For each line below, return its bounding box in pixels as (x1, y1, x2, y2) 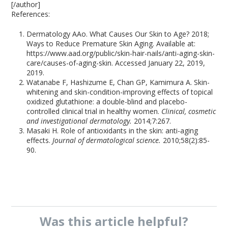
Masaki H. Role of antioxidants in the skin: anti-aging (26, 126, 198, 135)
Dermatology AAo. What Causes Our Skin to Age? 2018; (26, 29, 210, 39)
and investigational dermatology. (26, 116, 134, 126)
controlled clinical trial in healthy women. (26, 106, 162, 116)
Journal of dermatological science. (52, 135, 163, 145)
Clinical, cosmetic (161, 106, 216, 116)
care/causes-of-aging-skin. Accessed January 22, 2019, (26, 58, 206, 68)
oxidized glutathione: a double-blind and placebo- (26, 97, 188, 106)
